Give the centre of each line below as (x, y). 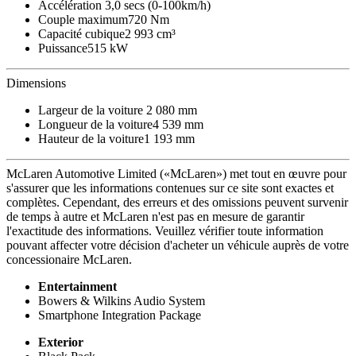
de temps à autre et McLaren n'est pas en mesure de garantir (155, 217)
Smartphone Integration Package (120, 315)
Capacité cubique (81, 34)
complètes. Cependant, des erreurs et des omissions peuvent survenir (177, 202)
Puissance (63, 48)
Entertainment (77, 286)
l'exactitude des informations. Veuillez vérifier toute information (165, 231)
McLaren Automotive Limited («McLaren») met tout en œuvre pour (176, 174)
